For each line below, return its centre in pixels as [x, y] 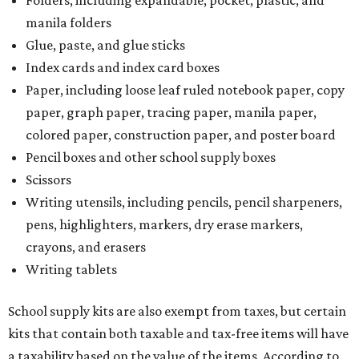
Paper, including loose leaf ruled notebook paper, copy [185, 90]
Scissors [48, 180]
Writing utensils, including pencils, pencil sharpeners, [184, 202]
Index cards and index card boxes [123, 68]
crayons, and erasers [86, 247]
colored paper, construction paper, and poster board [181, 135]
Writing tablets [71, 270]
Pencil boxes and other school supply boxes [151, 157]
